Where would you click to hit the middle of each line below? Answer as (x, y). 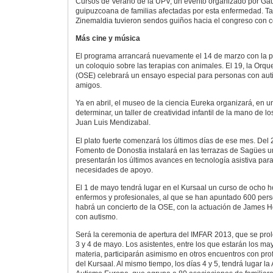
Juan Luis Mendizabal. (113, 123)
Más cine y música (108, 39)
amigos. (88, 86)
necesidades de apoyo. (114, 170)
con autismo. (96, 217)
